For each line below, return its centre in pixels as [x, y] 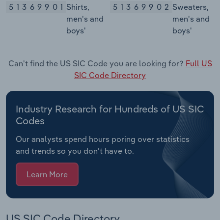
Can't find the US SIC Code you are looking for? [97, 63]
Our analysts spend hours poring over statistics [103, 139]
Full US [199, 63]
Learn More [47, 175]
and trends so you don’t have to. [75, 151]
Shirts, [78, 7]
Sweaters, [190, 7]
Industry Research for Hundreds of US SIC [110, 109]
